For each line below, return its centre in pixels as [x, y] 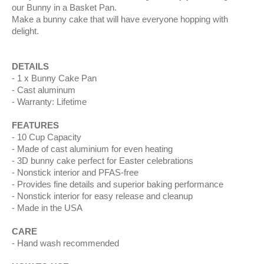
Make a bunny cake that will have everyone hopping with [120, 19]
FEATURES [35, 125]
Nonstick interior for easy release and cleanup [105, 196]
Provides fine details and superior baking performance [120, 184]
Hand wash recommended [68, 243]
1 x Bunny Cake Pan [57, 78]
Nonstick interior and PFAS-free [78, 172]
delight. [25, 31]
